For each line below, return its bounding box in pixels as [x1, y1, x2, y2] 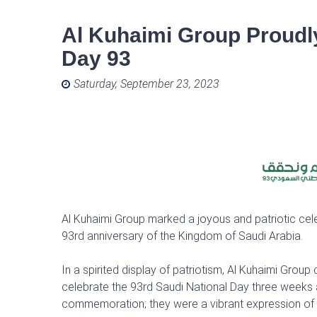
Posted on [62, 77, 112, 91]
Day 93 [62, 47, 131, 70]
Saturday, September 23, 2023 [74, 77, 219, 91]
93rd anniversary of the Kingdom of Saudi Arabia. [62, 229, 303, 243]
